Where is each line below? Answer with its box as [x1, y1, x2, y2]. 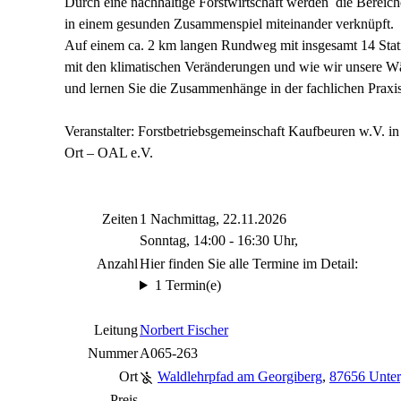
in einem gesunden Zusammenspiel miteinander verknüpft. [64, 16, 394, 31]
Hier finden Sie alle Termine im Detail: [140, 256, 358, 271]
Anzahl [97, 256, 138, 271]
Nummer [88, 346, 138, 361]
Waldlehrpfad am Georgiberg [158, 369, 322, 384]
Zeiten [102, 211, 138, 226]
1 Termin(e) [154, 277, 221, 293]
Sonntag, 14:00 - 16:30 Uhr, [140, 233, 298, 248]
